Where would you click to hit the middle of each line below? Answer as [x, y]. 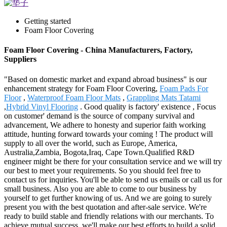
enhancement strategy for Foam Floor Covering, [82, 88]
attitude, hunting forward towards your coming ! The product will [108, 134]
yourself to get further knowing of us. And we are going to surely [108, 198]
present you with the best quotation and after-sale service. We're [105, 207]
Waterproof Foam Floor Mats [74, 97]
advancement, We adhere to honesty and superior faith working [105, 125]
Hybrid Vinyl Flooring [42, 106]
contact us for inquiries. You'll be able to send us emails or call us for [113, 179]
